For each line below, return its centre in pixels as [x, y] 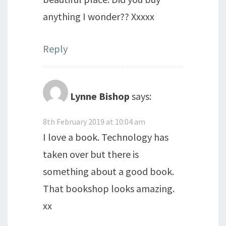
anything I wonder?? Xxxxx [99, 16]
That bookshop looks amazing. [109, 188]
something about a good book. [108, 171]
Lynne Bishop [100, 96]
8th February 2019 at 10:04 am [94, 121]
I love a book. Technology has [106, 137]
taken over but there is [91, 154]
